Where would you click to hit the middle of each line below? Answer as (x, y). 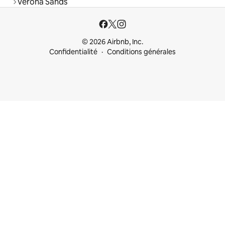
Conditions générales (141, 52)
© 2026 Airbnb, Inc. (113, 42)
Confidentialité (73, 52)
